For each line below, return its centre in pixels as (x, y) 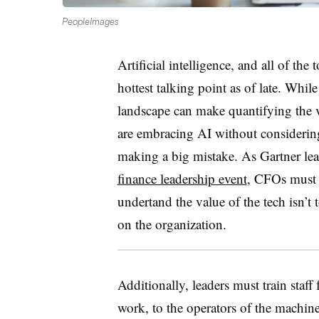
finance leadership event (182, 178)
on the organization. (174, 224)
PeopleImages (90, 21)
